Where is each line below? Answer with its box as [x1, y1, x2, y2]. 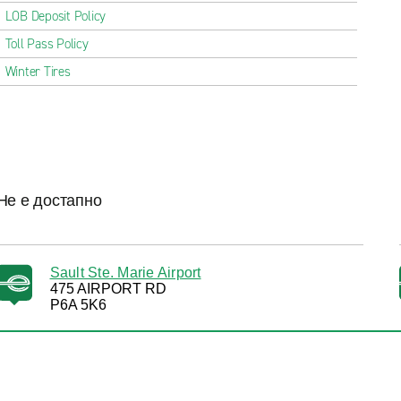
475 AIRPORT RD [49, 281, 166, 296]
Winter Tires [4, 63, 71, 81]
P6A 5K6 [49, 297, 107, 312]
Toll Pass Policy [4, 35, 89, 53]
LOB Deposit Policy [4, 7, 107, 25]
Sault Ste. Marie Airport [49, 265, 201, 280]
